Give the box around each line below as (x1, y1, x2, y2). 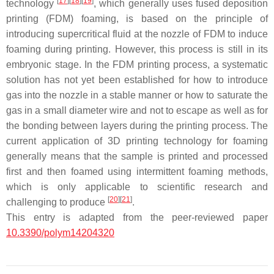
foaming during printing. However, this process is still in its (6, 44, 268, 54)
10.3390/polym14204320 (6, 228, 114, 238)
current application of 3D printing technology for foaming (6, 136, 268, 146)
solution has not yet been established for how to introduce (6, 75, 268, 85)
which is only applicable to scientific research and (6, 182, 268, 192)
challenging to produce (6, 197, 108, 207)
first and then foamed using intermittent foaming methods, (6, 166, 268, 177)
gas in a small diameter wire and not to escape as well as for (6, 105, 268, 116)
